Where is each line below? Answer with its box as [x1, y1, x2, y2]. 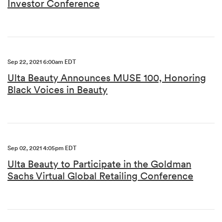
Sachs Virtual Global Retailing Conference [7, 169, 193, 182]
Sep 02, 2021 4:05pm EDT [7, 144, 76, 152]
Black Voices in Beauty [7, 83, 108, 96]
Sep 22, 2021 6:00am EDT [7, 58, 76, 65]
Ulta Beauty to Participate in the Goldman [7, 158, 191, 170]
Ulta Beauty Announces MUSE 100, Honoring [7, 71, 206, 84]
